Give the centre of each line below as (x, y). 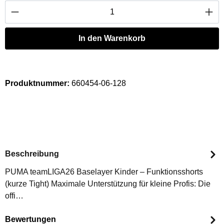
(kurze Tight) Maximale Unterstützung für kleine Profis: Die (108, 183)
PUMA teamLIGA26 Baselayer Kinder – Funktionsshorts (104, 171)
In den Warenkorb (112, 38)
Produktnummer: (38, 83)
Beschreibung (32, 154)
